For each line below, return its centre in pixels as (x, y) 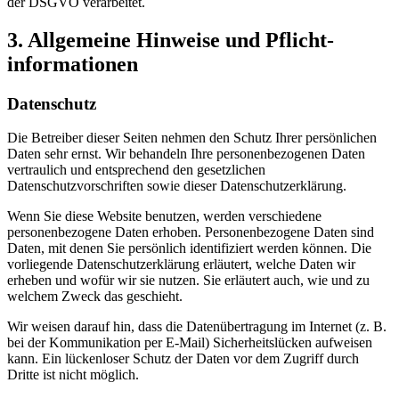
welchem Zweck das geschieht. (95, 297)
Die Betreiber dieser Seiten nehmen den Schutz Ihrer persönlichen (192, 138)
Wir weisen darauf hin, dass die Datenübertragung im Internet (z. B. (197, 327)
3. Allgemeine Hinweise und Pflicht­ (171, 40)
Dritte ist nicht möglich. (73, 375)
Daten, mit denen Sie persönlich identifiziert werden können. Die (189, 248)
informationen (73, 64)
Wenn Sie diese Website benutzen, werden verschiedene (164, 216)
